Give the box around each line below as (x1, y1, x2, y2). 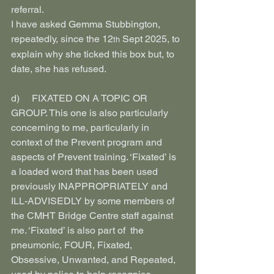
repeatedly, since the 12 (11, 33, 113, 45)
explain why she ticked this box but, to (11, 48, 177, 60)
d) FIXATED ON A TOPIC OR (11, 92, 150, 104)
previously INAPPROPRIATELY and (11, 180, 170, 192)
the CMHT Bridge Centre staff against (11, 210, 176, 221)
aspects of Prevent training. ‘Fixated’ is (11, 151, 179, 163)
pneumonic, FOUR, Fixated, (11, 239, 135, 251)
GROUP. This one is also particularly (11, 107, 171, 119)
